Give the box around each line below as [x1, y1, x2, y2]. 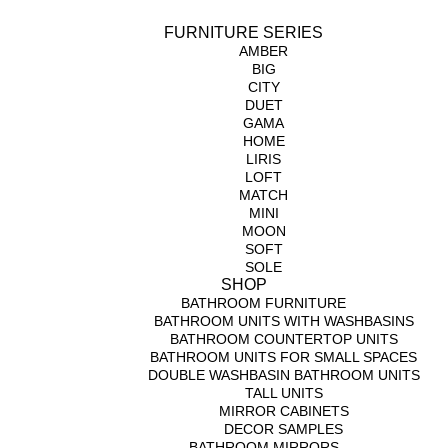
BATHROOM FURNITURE [181, 295, 347, 311]
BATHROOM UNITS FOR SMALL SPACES [150, 349, 418, 365]
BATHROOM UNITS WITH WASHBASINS [153, 313, 414, 329]
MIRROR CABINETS [218, 403, 349, 419]
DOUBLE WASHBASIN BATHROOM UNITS [147, 367, 420, 383]
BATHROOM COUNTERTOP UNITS [169, 331, 398, 347]
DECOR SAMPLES [224, 421, 344, 437]
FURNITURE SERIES [164, 24, 324, 41]
